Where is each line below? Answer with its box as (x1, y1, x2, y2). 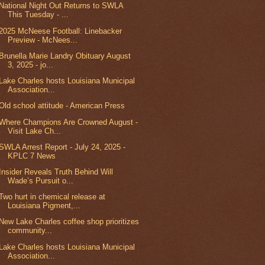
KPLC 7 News (8, 151, 56, 160)
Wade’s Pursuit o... (8, 176, 74, 185)
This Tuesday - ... (8, 10, 69, 20)
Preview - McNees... (8, 35, 78, 44)
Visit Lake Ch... (8, 126, 62, 135)
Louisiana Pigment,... (8, 201, 81, 211)
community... (8, 226, 53, 235)
